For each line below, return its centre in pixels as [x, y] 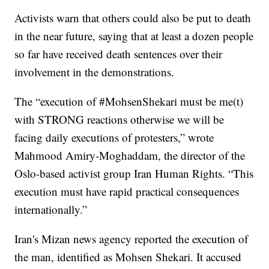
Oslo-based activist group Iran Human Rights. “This [134, 174]
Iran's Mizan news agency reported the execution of [131, 239]
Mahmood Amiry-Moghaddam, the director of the [130, 156]
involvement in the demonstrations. [95, 72]
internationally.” [51, 210]
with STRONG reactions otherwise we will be [119, 119]
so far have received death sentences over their [119, 54]
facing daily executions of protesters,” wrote [114, 138]
